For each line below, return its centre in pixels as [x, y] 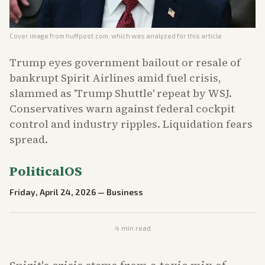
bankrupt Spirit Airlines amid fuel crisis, [115, 78]
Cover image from [38, 36]
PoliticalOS [46, 171]
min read [135, 228]
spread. [29, 140]
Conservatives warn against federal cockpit [122, 109]
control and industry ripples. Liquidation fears [131, 124]
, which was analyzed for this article [165, 36]
